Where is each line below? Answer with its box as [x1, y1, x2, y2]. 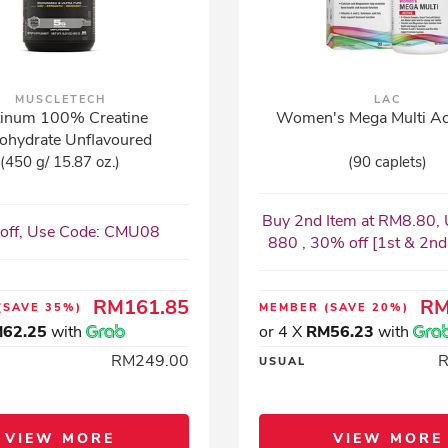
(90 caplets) [348, 152, 428, 172]
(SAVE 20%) [323, 300, 409, 315]
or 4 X [258, 321, 306, 343]
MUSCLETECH [14, 92, 106, 107]
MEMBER [258, 300, 324, 315]
